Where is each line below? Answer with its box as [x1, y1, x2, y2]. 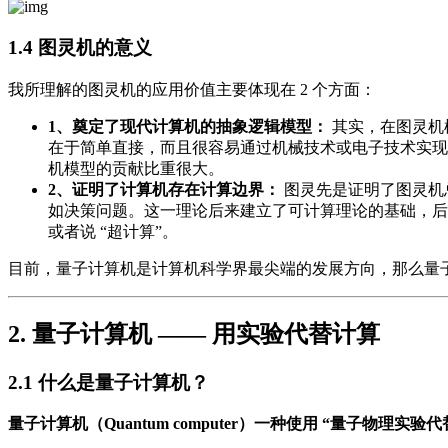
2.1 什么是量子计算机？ [8, 371, 209, 393]
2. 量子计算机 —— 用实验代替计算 [8, 320, 380, 347]
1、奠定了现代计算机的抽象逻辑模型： [48, 117, 328, 135]
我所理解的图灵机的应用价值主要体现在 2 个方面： [8, 80, 376, 98]
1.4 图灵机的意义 [8, 37, 152, 59]
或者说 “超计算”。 [48, 222, 178, 240]
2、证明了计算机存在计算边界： [48, 180, 280, 198]
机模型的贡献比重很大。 [48, 159, 224, 177]
